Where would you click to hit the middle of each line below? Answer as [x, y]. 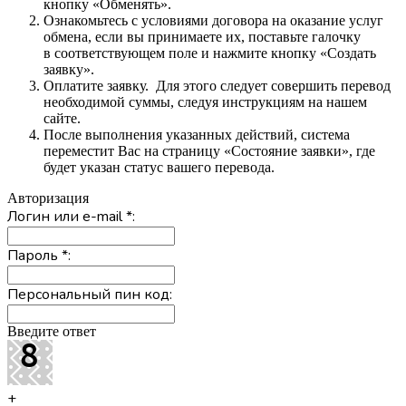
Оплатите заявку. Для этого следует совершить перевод [217, 85]
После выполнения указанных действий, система [197, 134]
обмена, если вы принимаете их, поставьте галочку [202, 36]
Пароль [34, 255]
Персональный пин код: [90, 294]
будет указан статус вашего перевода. [159, 167]
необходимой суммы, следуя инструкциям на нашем [205, 101]
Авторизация [48, 198]
